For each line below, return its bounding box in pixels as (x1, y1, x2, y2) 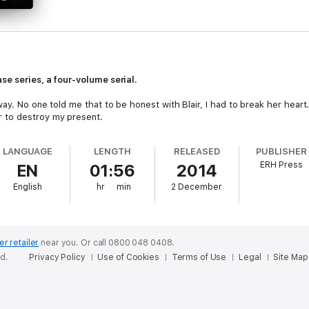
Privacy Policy (29, 252, 86, 262)
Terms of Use (171, 252, 227, 262)
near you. (39, 238, 81, 248)
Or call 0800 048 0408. (81, 238, 175, 248)
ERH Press (259, 160, 303, 170)
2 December (171, 182, 223, 192)
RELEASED (174, 146, 220, 157)
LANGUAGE (2, 146, 53, 157)
